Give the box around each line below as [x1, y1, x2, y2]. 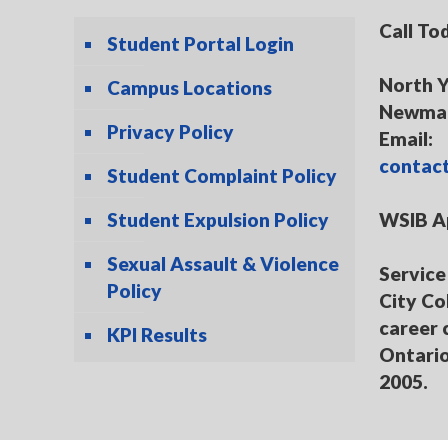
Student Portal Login [107, 32, 295, 55]
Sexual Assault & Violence [107, 252, 340, 275]
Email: [379, 127, 434, 150]
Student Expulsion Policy [107, 208, 330, 231]
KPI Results [107, 323, 208, 346]
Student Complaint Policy [107, 164, 338, 187]
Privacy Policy [107, 120, 235, 143]
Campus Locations [107, 76, 273, 99]
